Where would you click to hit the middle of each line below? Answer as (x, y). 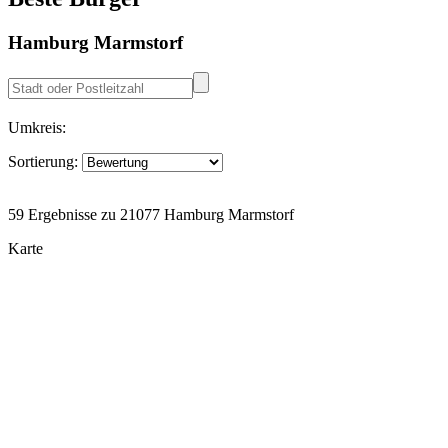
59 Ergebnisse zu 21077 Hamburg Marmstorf (151, 215)
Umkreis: (37, 128)
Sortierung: (43, 162)
